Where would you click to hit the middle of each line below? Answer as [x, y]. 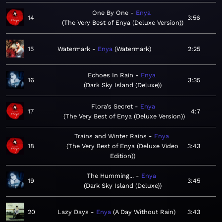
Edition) [121, 156]
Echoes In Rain [111, 75]
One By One [110, 13]
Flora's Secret [112, 107]
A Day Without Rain [144, 212]
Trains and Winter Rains [110, 136]
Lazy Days [73, 212]
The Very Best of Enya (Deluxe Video [123, 146]
